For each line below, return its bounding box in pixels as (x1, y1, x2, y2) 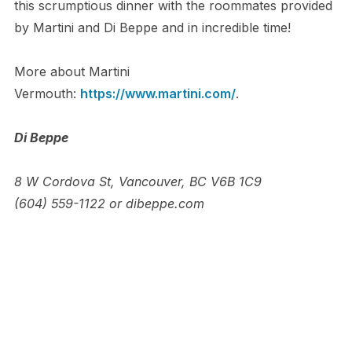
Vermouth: (13, 86, 80, 101)
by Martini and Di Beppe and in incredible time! (13, 20, 291, 35)
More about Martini (13, 64, 130, 79)
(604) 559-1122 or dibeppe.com (13, 196, 204, 211)
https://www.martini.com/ (79, 86, 236, 101)
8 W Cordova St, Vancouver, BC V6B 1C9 (13, 174, 262, 189)
